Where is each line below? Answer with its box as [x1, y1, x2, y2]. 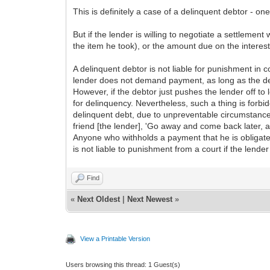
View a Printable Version [80, 235, 151, 242]
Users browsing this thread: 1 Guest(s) [66, 261, 181, 268]
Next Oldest [77, 195, 121, 204]
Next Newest [127, 195, 173, 204]
